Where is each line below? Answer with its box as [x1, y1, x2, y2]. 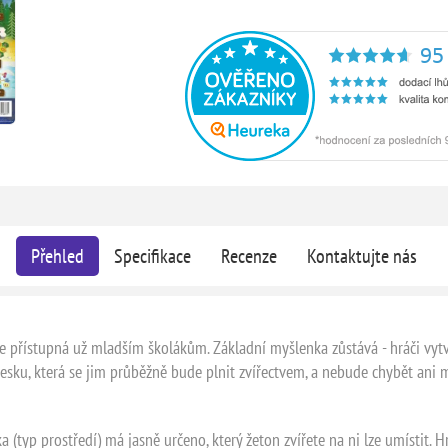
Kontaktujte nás [306, 242, 417, 269]
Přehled [30, 242, 84, 269]
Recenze [220, 242, 277, 269]
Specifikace [113, 242, 191, 269]
